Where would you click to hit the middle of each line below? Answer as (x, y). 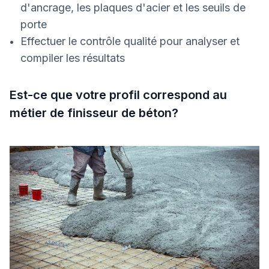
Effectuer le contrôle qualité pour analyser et (130, 41)
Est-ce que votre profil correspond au (118, 95)
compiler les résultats (73, 58)
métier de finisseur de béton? (94, 113)
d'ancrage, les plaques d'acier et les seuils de (133, 8)
